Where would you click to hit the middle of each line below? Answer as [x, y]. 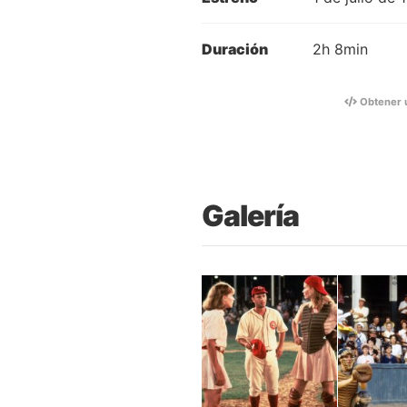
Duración [235, 50]
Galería [250, 216]
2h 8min [340, 50]
